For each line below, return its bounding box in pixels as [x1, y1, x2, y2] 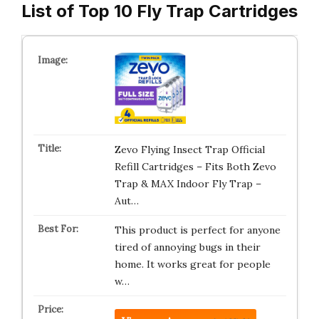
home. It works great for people [114, 258, 271, 271]
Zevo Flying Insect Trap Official [114, 143, 265, 156]
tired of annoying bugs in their [114, 241, 261, 253]
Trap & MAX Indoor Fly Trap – [114, 177, 261, 190]
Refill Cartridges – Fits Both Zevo [114, 160, 276, 173]
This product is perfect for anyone [114, 224, 281, 236]
